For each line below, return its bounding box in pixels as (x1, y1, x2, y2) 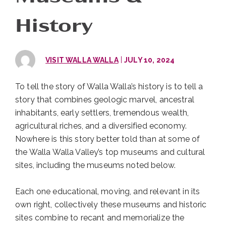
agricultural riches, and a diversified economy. (15, 121, 187, 131)
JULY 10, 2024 (124, 55, 175, 64)
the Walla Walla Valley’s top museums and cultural (15, 147, 205, 157)
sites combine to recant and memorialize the (15, 212, 185, 222)
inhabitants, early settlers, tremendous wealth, (15, 108, 189, 118)
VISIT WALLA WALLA (45, 55, 119, 64)
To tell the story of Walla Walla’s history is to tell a (15, 82, 203, 92)
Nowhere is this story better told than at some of (15, 134, 200, 144)
